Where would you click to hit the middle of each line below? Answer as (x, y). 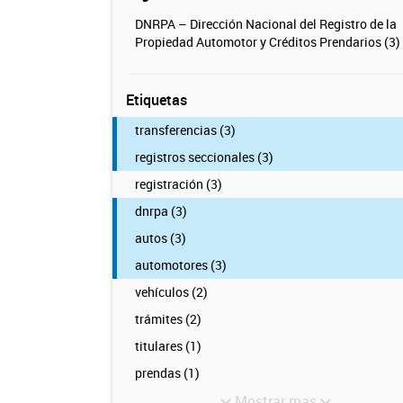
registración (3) (178, 184)
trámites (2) (168, 319)
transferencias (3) (185, 130)
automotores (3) (180, 265)
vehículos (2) (171, 292)
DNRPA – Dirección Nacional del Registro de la (265, 24)
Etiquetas (156, 100)
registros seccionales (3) (204, 157)
